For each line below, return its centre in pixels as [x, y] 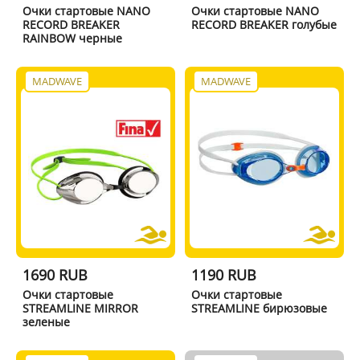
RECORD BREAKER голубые [264, 24]
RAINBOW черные [72, 38]
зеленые [46, 321]
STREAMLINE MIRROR [80, 308]
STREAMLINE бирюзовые [260, 308]
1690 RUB [55, 274]
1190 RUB [224, 274]
